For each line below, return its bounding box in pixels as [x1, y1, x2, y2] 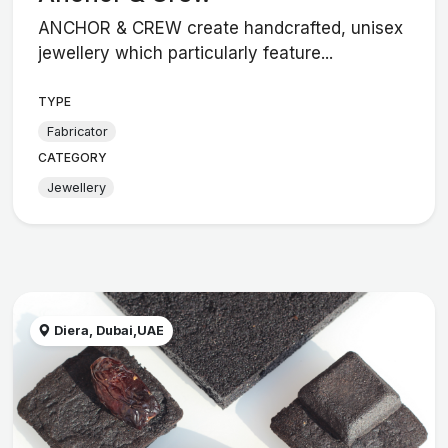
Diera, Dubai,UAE [51, 323, 165, 339]
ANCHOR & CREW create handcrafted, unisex [38, 18, 404, 39]
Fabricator [46, 123, 108, 139]
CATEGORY [38, 150, 108, 166]
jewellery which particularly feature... [38, 43, 334, 64]
